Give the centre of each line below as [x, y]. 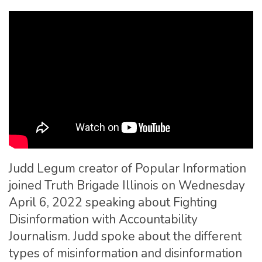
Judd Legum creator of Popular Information [127, 168]
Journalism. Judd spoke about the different [125, 236]
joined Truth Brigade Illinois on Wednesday [127, 185]
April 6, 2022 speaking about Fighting [113, 202]
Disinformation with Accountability [103, 219]
